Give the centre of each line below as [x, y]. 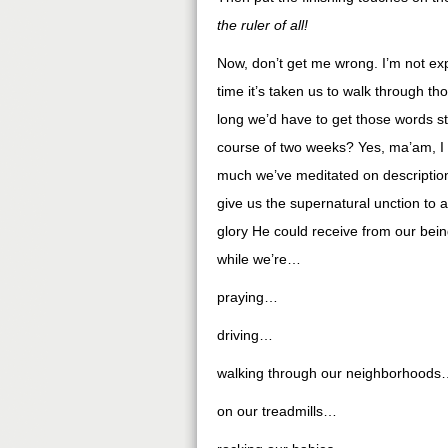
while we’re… [259, 259]
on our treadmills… [277, 411]
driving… [245, 335]
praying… [247, 297]
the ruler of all [260, 25]
